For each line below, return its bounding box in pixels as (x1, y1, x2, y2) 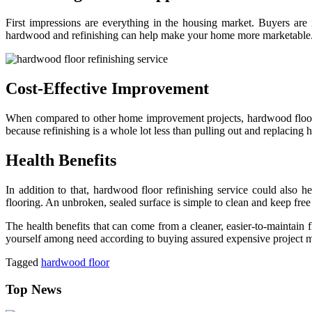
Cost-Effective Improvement (6, 79, 209, 98)
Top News (6, 281, 61, 297)
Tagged (6, 256, 41, 268)
